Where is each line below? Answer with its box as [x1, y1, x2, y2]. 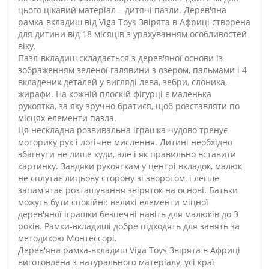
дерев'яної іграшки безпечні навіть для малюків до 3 [18, 208, 238, 220]
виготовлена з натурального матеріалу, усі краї [18, 256, 214, 268]
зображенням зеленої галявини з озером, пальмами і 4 [18, 64, 247, 76]
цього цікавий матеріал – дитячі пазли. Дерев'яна [18, 4, 226, 16]
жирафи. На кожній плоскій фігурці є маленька [18, 88, 211, 100]
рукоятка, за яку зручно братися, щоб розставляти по [18, 100, 240, 112]
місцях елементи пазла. [18, 112, 116, 124]
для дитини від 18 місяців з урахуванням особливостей [18, 28, 247, 40]
